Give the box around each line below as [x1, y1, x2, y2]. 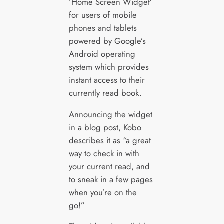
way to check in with [68, 147, 139, 159]
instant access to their [68, 73, 145, 86]
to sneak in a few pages [68, 173, 153, 185]
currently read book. [68, 86, 142, 99]
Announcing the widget [68, 108, 152, 120]
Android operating [68, 47, 135, 60]
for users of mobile [68, 8, 137, 21]
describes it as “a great [68, 134, 151, 146]
